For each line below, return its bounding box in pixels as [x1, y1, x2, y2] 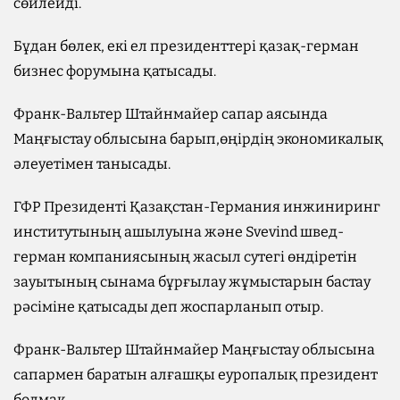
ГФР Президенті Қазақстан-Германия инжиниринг [13, 197, 380, 215]
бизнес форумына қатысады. [13, 62, 216, 79]
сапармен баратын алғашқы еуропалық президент [13, 365, 378, 383]
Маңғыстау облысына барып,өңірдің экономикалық [13, 129, 383, 147]
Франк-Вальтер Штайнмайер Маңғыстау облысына [13, 340, 375, 358]
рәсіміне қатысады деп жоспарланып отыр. [13, 297, 323, 315]
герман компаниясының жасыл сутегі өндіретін [13, 247, 357, 265]
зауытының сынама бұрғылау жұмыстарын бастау [13, 272, 371, 290]
